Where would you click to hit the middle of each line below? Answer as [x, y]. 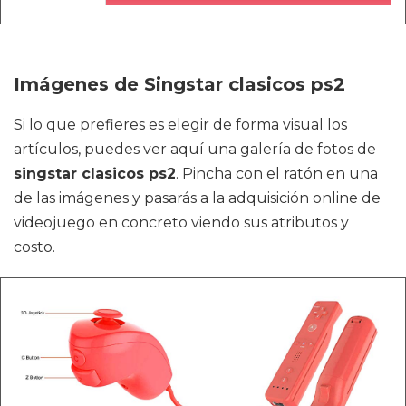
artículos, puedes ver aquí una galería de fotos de [195, 149]
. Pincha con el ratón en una [277, 173]
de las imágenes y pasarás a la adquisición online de [197, 198]
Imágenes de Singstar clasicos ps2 [179, 84]
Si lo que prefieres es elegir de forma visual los [180, 124]
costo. [34, 246]
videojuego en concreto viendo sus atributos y [181, 222]
